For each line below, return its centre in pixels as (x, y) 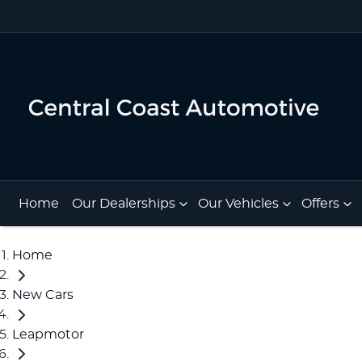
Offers (320, 204)
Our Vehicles (238, 204)
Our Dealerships (124, 204)
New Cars (43, 295)
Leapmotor (48, 334)
